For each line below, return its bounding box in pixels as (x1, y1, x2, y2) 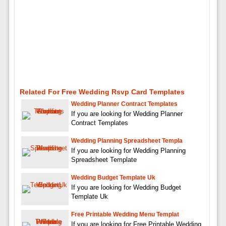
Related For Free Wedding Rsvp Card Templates (19, 87, 185, 96)
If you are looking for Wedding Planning (71, 146, 186, 154)
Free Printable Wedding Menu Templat (71, 210, 179, 218)
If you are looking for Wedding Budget (71, 183, 181, 191)
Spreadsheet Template (71, 155, 137, 163)
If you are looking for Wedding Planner (71, 109, 183, 118)
